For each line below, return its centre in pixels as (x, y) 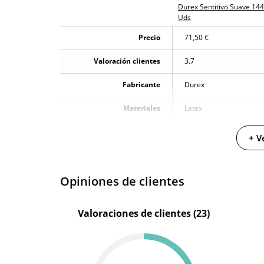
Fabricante (141, 85)
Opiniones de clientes (122, 181)
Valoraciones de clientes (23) (144, 214)
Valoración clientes (127, 61)
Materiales (142, 108)
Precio (149, 38)
